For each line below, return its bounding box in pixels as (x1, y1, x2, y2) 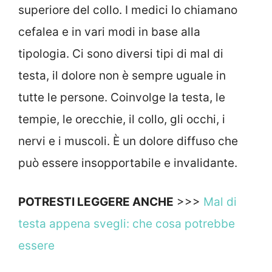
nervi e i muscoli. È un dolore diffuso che (18, 134, 238, 148)
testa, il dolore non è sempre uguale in (18, 68, 226, 83)
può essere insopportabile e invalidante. (18, 155, 237, 170)
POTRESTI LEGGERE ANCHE (18, 195, 174, 209)
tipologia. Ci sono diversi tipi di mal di (18, 46, 223, 61)
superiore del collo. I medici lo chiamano (18, 2, 237, 17)
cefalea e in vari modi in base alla (18, 24, 200, 39)
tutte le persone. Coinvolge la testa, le (18, 90, 225, 104)
